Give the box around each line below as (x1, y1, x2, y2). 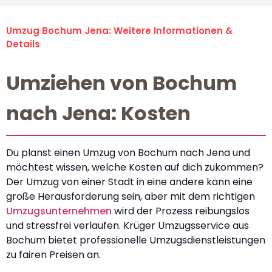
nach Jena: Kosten (6, 100, 191, 127)
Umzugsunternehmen (6, 204, 112, 219)
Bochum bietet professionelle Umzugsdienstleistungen (6, 233, 265, 248)
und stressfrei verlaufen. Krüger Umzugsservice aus (6, 219, 249, 233)
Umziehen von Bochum (6, 69, 237, 97)
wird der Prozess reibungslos (112, 204, 250, 219)
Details (6, 38, 40, 51)
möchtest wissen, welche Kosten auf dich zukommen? (6, 160, 263, 175)
